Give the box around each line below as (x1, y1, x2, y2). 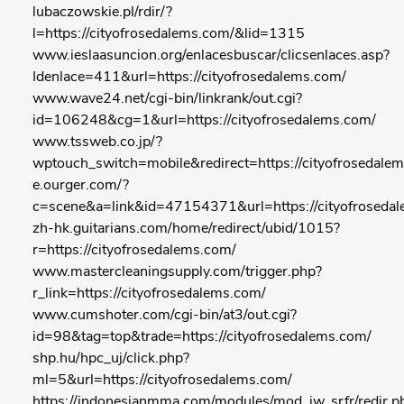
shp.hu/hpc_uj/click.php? (32, 352, 189, 366)
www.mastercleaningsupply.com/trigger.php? (32, 265, 322, 280)
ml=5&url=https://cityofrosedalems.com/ (32, 373, 292, 388)
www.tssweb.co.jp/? (32, 135, 162, 150)
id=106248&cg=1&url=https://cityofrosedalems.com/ (32, 114, 376, 128)
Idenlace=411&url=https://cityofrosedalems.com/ (32, 70, 346, 85)
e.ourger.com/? (32, 179, 129, 193)
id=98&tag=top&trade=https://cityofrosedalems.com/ (32, 330, 372, 344)
